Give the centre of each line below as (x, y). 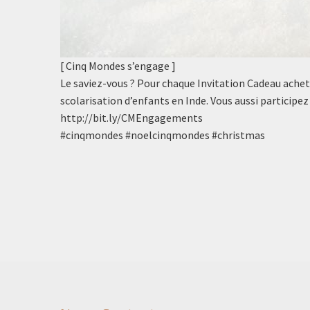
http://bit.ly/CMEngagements (131, 117)
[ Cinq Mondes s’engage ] (118, 65)
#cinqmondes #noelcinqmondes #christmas (163, 135)
